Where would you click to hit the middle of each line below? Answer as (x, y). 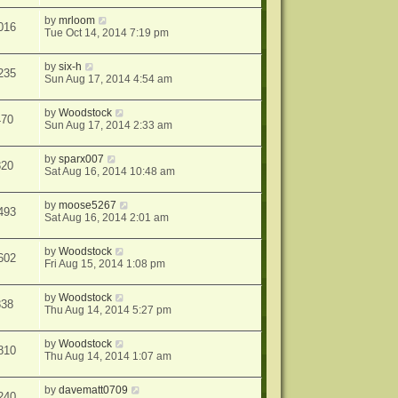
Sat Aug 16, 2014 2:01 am (107, 218)
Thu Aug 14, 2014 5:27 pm (108, 310)
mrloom (77, 21)
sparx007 (82, 159)
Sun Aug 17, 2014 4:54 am (109, 80)
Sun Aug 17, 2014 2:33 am (109, 126)
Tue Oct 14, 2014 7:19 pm (107, 33)
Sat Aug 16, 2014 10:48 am (110, 172)
